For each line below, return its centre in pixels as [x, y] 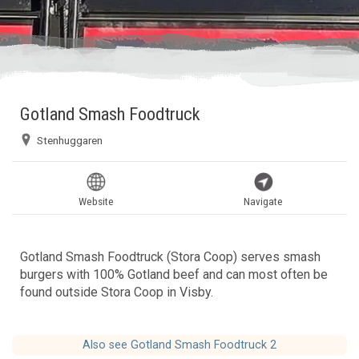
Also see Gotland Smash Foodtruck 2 [179, 345]
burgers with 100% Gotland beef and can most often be [174, 274]
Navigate [263, 202]
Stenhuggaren [70, 141]
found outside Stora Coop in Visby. [117, 292]
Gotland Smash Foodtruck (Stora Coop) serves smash [170, 257]
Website [96, 202]
